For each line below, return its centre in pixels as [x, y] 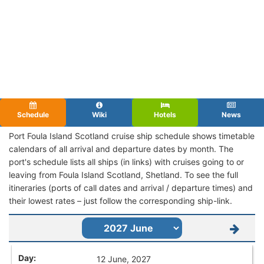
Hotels [165, 114]
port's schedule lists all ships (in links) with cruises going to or [126, 161]
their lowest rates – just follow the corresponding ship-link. [121, 200]
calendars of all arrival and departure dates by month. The [121, 148]
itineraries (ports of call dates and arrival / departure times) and [131, 187]
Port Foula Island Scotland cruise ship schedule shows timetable [132, 136]
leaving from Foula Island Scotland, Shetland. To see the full [123, 174]
